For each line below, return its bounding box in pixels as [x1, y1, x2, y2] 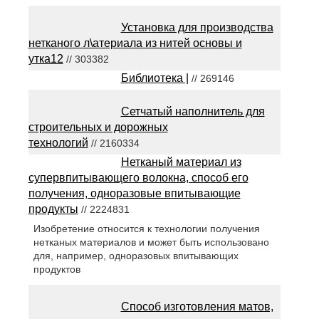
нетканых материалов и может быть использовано [33, 236, 269, 249]
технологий [28, 137, 88, 149]
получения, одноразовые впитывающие [28, 187, 241, 199]
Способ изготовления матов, [120, 300, 273, 313]
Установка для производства [120, 21, 273, 33]
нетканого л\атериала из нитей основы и [28, 37, 242, 49]
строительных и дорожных [28, 121, 168, 133]
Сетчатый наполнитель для [120, 105, 265, 117]
